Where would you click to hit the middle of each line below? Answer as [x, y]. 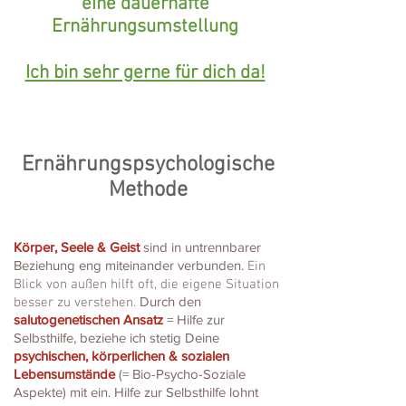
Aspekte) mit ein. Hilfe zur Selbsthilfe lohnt [136, 392]
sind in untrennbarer [200, 247]
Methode [148, 191]
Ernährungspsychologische [148, 165]
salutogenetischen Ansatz [88, 320]
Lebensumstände [64, 374]
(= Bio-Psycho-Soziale [180, 374]
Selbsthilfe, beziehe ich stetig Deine [116, 338]
